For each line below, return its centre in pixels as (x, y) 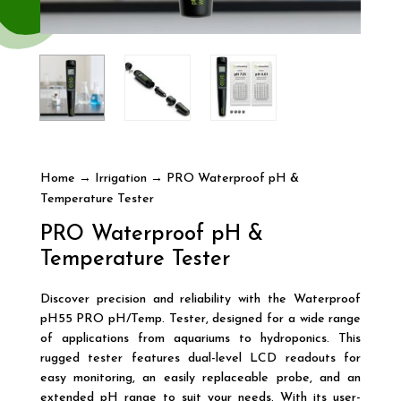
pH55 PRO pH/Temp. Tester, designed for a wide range (200, 319)
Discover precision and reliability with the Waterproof (200, 299)
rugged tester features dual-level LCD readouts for (200, 358)
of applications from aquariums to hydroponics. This (200, 338)
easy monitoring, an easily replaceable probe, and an (200, 378)
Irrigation (120, 178)
